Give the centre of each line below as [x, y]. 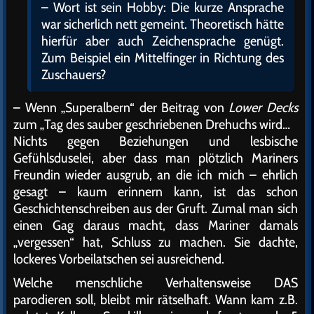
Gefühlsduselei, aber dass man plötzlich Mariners [156, 158]
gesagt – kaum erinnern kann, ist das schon [156, 192]
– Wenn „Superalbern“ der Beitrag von [121, 108]
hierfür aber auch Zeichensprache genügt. [163, 41]
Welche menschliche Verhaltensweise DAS [156, 283]
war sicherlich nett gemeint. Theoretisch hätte [163, 24]
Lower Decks [263, 108]
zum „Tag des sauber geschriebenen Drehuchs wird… [152, 124]
